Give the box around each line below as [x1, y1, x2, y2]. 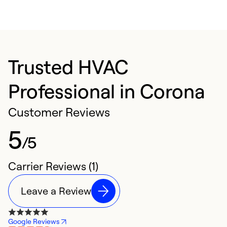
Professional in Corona [8, 79, 205, 103]
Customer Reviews [8, 104, 110, 120]
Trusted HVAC [8, 54, 129, 79]
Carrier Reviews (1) [8, 159, 98, 173]
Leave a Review [21, 184, 92, 198]
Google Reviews [8, 217, 60, 226]
